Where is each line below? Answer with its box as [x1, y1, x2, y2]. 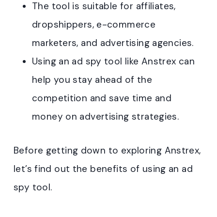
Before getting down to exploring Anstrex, [14, 144, 201, 156]
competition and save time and [32, 92, 172, 104]
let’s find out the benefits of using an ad [14, 163, 193, 175]
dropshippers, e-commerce [32, 18, 156, 31]
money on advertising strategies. [32, 110, 179, 123]
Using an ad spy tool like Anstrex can [32, 55, 195, 67]
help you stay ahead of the [32, 74, 152, 86]
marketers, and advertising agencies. [32, 37, 194, 49]
